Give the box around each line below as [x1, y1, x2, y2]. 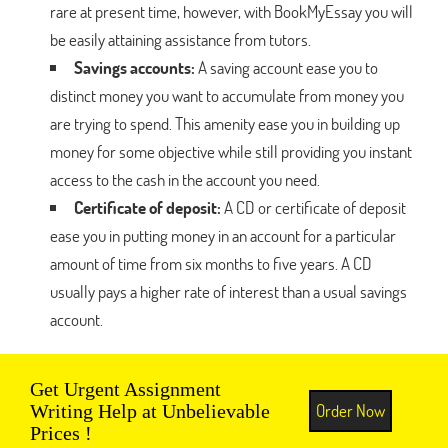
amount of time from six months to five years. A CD [50, 251, 372, 275]
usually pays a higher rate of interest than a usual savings [50, 279, 407, 303]
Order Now [315, 398, 385, 422]
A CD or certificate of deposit [224, 195, 406, 219]
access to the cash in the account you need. [50, 167, 320, 191]
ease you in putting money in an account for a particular [50, 223, 396, 247]
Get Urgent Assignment [30, 377, 221, 400]
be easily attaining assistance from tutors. [50, 27, 311, 51]
